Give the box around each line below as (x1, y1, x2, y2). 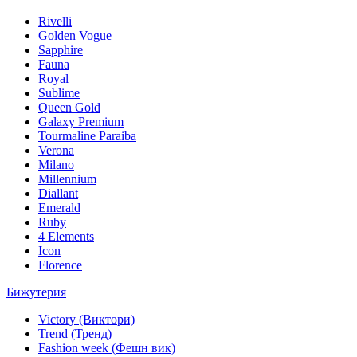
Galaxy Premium (38, 115, 124, 129)
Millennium (38, 172, 96, 186)
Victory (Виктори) (38, 312, 135, 327)
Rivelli (38, 14, 72, 29)
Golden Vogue (38, 29, 112, 43)
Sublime (38, 86, 80, 100)
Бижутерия (6, 285, 66, 300)
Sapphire (38, 43, 83, 57)
